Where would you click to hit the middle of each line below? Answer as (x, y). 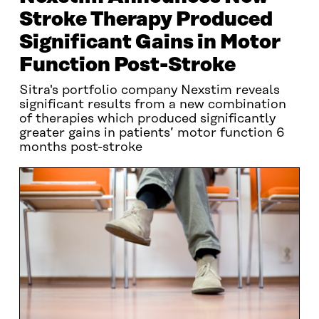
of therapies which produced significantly (147, 119)
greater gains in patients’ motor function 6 (152, 133)
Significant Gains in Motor (150, 42)
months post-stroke (80, 147)
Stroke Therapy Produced (146, 20)
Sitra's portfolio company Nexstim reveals (149, 90)
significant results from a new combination (152, 105)
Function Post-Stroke (127, 65)
